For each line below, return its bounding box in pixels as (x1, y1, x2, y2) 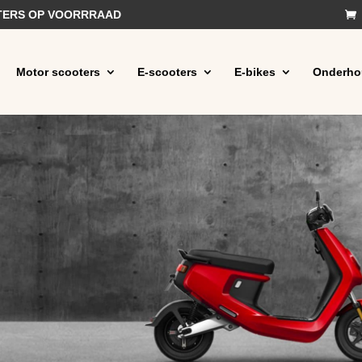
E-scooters (137, 66, 197, 78)
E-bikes (234, 66, 276, 78)
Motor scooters (15, 66, 100, 78)
